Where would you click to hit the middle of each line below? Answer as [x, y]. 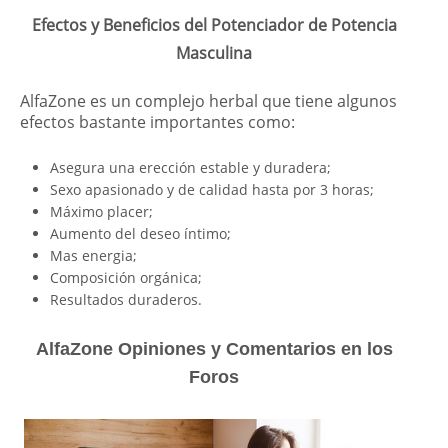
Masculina [214, 52]
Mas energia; [93, 255]
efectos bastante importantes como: [157, 121]
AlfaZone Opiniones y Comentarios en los [214, 348]
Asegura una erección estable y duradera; [190, 167]
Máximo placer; [101, 211]
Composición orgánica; [126, 277]
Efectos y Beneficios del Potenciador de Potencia [214, 24]
